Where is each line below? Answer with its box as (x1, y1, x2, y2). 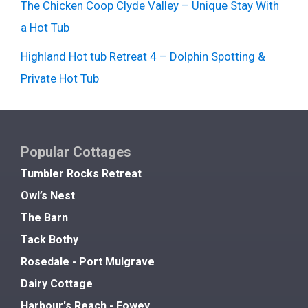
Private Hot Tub (21, 71, 99, 85)
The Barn (21, 210, 68, 224)
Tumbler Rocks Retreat (21, 166, 142, 180)
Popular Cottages (21, 143, 131, 160)
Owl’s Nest (21, 188, 75, 202)
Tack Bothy (21, 232, 78, 246)
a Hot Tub (21, 20, 69, 34)
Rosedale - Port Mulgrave (21, 254, 155, 268)
